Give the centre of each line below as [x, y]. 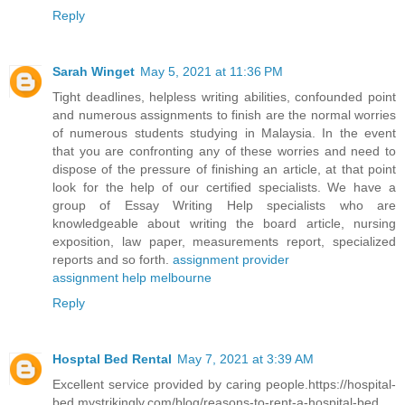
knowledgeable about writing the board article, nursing [224, 223]
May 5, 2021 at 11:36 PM [212, 71]
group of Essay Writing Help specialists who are [224, 205]
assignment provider [231, 259]
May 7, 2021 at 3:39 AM [245, 358]
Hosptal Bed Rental [112, 358]
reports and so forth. [113, 259]
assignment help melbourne [132, 277]
